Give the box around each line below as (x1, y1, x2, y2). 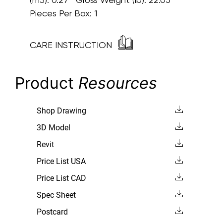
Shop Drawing (36, 106, 86, 115)
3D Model (36, 122, 70, 132)
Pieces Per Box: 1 (30, 7, 102, 18)
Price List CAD (36, 173, 86, 183)
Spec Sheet (36, 190, 76, 200)
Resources (78, 73, 157, 93)
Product (15, 73, 78, 93)
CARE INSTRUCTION (30, 39, 114, 50)
